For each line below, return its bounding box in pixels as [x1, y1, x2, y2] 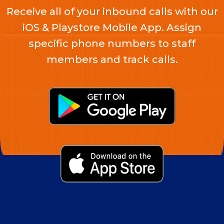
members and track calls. [46, 53, 178, 66]
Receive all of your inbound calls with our [6, 5, 218, 18]
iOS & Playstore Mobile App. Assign [22, 21, 201, 34]
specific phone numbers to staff [28, 37, 195, 50]
